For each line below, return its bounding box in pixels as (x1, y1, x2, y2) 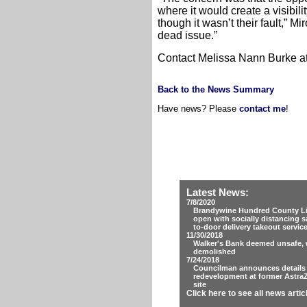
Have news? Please (158, 103, 239, 114)
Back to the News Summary (158, 84, 274, 95)
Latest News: (186, 187, 249, 198)
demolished (193, 247, 236, 256)
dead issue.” (158, 29, 217, 42)
